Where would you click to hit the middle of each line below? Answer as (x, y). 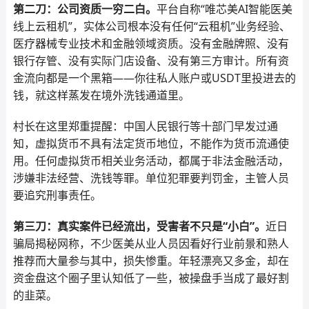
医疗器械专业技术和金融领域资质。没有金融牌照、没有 (151, 43)
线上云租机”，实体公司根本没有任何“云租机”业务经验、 (151, 26)
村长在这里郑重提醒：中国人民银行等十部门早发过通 (145, 126)
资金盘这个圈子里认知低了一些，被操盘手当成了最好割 (151, 278)
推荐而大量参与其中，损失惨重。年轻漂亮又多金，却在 (151, 261)
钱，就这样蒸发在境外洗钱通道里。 (101, 95)
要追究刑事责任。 (57, 195)
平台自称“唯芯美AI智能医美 (224, 9)
